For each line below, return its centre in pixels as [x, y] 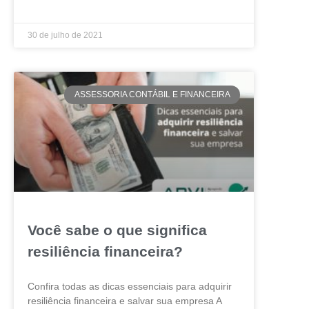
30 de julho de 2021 [65, 36]
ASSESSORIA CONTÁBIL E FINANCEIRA [152, 95]
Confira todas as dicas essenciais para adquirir [130, 287]
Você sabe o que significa [117, 230]
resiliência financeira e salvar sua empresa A [124, 301]
